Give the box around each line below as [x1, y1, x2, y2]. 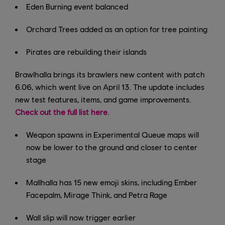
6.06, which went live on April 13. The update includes [15, 82, 204, 92]
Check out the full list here [15, 107, 107, 117]
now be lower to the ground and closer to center [26, 142, 197, 152]
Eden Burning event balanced [26, 2, 128, 12]
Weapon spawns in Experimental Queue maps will [26, 130, 199, 140]
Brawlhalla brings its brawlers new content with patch [15, 69, 205, 79]
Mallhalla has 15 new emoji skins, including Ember [26, 177, 197, 187]
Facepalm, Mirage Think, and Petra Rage [26, 190, 167, 200]
